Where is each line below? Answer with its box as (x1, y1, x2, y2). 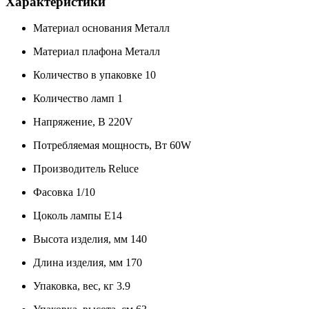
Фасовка (33, 186, 73, 199)
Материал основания (33, 22, 132, 34)
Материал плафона (33, 46, 122, 58)
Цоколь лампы (33, 210, 101, 222)
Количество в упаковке (33, 69, 142, 81)
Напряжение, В (33, 116, 106, 128)
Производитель (33, 163, 106, 175)
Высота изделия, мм (33, 233, 128, 246)
